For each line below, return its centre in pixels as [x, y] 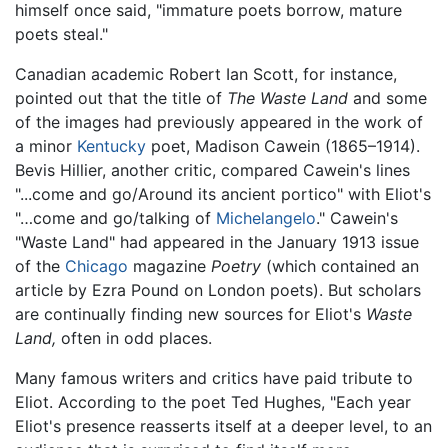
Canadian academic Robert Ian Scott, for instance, [206, 74]
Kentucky [111, 146]
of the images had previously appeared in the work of [219, 122]
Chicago [96, 266]
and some [387, 98]
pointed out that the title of [121, 98]
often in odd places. [134, 338]
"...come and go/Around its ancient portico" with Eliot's [223, 194]
